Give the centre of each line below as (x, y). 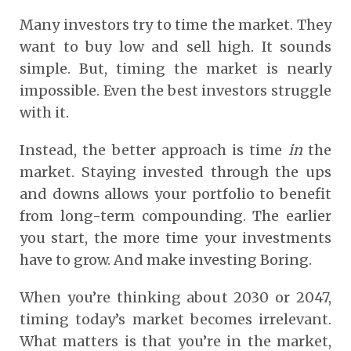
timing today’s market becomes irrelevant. (175, 319)
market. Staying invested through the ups (175, 172)
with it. (44, 112)
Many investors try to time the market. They (175, 24)
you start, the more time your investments (175, 237)
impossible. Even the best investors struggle (175, 90)
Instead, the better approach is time (154, 150)
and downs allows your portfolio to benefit (175, 194)
